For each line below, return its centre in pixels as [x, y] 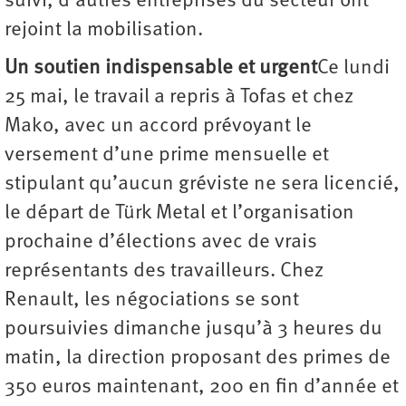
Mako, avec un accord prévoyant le [158, 127]
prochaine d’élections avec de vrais [161, 243]
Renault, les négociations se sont [152, 301]
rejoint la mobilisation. [104, 31]
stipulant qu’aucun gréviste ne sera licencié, [202, 185]
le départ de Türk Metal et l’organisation [179, 214]
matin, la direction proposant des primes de [198, 359]
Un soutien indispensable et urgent [161, 69]
